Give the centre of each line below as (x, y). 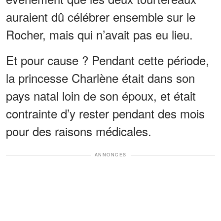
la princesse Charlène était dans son (100, 78)
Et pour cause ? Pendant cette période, (108, 60)
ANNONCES (110, 155)
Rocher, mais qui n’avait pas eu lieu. (99, 35)
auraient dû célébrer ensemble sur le (101, 17)
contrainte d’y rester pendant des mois (105, 113)
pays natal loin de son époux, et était (101, 96)
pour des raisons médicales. (79, 131)
